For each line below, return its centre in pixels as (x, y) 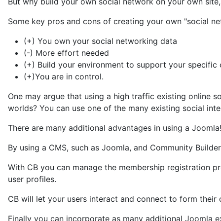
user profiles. (32, 179)
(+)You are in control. (64, 76)
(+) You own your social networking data (100, 41)
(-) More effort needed (66, 53)
